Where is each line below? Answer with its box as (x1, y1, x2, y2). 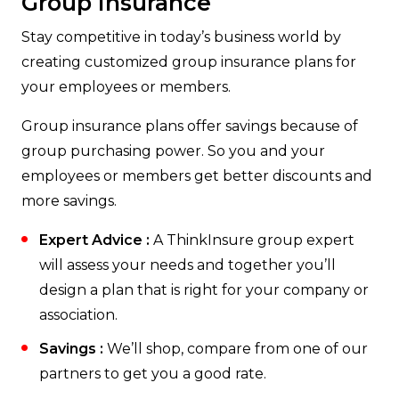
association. (39, 306, 118, 324)
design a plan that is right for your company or (39, 281, 369, 299)
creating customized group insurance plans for (21, 53, 356, 71)
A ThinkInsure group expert (150, 232, 354, 249)
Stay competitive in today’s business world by (21, 28, 341, 46)
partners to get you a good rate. (39, 365, 266, 383)
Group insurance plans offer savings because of (21, 118, 358, 135)
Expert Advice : (39, 232, 150, 249)
